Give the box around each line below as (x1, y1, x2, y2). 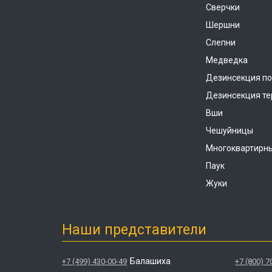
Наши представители (62, 222, 206, 238)
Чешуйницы (206, 126, 253, 135)
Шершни (206, 20, 240, 30)
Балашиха (130, 256, 171, 266)
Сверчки (206, 2, 240, 12)
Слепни (206, 38, 236, 47)
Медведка (206, 55, 248, 65)
